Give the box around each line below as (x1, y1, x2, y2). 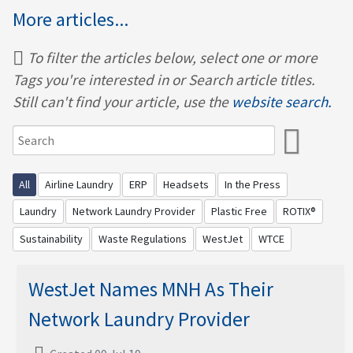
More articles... (13, 6, 128, 32)
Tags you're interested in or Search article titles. (13, 69, 315, 89)
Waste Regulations (98, 231, 187, 246)
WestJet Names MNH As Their (28, 276, 273, 302)
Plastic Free (211, 204, 267, 219)
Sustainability (20, 231, 83, 246)
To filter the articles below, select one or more (28, 47, 318, 67)
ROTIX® (283, 204, 316, 219)
